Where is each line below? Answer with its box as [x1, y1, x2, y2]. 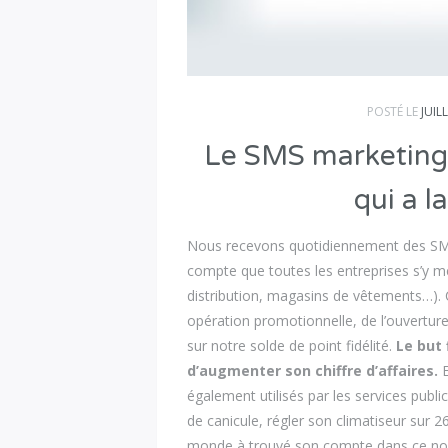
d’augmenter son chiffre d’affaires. [187, 361, 439, 381]
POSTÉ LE [367, 103, 422, 121]
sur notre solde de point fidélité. [187, 336, 397, 356]
